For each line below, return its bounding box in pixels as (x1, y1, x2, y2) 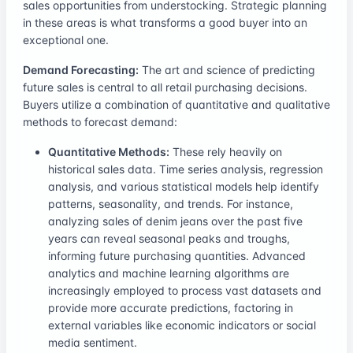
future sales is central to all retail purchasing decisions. (23, 80, 307, 94)
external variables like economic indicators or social (48, 318, 316, 332)
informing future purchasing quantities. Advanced (48, 248, 306, 262)
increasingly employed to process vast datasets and (48, 283, 321, 297)
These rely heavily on (169, 144, 282, 158)
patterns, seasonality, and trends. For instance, (48, 196, 293, 210)
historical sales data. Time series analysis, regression (48, 162, 323, 176)
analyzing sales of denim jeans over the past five (48, 214, 303, 228)
